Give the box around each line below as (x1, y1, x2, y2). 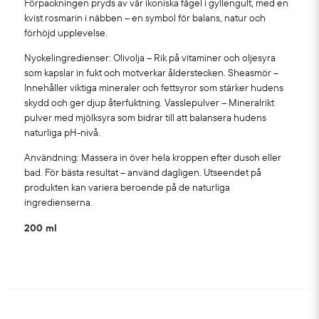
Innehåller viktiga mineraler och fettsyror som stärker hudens (24, 80, 284, 94)
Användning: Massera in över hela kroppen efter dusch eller (24, 151, 282, 164)
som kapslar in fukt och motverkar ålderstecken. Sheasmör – (24, 66, 279, 79)
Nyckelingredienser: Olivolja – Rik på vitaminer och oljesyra (24, 51, 276, 64)
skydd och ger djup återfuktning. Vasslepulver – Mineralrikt (24, 95, 275, 109)
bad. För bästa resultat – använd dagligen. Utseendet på (24, 166, 262, 179)
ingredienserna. (24, 196, 93, 209)
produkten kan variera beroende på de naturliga (24, 181, 231, 194)
